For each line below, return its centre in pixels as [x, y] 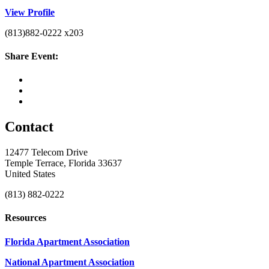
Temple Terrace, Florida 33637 [63, 163]
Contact [29, 127]
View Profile [30, 12]
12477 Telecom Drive [46, 152]
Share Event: [32, 56]
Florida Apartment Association [67, 241]
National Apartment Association [70, 262]
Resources [26, 218]
